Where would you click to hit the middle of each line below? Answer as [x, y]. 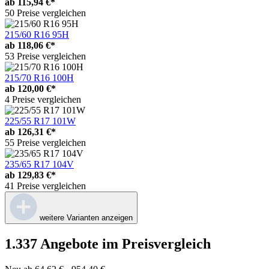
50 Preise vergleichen [45, 13]
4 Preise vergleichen [43, 99]
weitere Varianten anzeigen [86, 217]
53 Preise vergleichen [45, 56]
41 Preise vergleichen [45, 186]
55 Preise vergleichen [45, 142]
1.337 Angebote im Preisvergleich [108, 243]
